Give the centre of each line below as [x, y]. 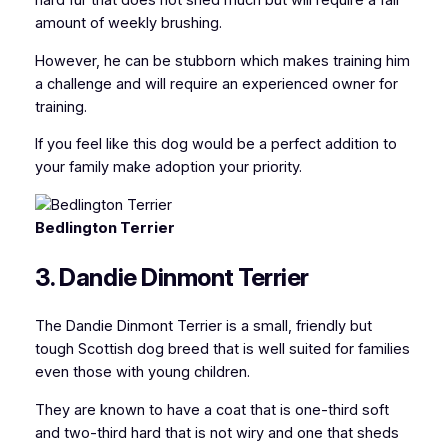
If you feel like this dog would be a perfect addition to [215, 144]
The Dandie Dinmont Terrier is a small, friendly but [203, 325]
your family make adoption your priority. [168, 167]
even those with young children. [142, 371]
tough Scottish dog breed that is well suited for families [222, 348]
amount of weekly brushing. [128, 23]
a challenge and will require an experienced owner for [216, 83]
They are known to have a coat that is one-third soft [211, 409]
